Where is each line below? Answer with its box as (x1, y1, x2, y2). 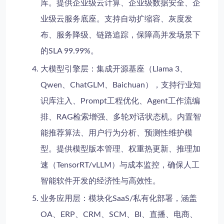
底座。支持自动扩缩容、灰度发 (80, 15, 193, 23)
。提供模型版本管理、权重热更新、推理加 (48, 144, 201, 153)
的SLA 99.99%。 (40, 47, 99, 55)
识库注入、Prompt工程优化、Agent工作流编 (40, 96, 200, 105)
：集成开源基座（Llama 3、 (88, 64, 188, 73)
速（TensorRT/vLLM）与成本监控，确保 (40, 160, 184, 169)
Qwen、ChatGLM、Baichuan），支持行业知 (40, 80, 201, 89)
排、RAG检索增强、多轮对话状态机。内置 (40, 112, 193, 121)
